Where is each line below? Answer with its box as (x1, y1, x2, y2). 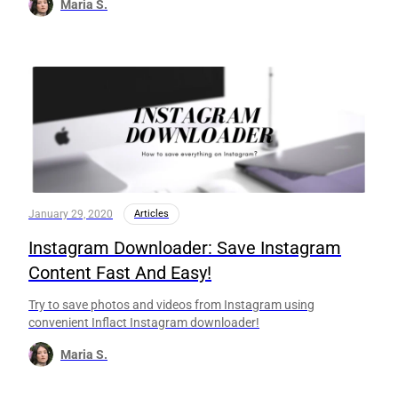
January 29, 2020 (28, 208, 113, 221)
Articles (134, 208, 169, 220)
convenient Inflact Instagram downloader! (28, 315, 259, 330)
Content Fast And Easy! (28, 262, 211, 284)
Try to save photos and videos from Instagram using (28, 298, 314, 313)
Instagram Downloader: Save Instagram (28, 237, 341, 259)
